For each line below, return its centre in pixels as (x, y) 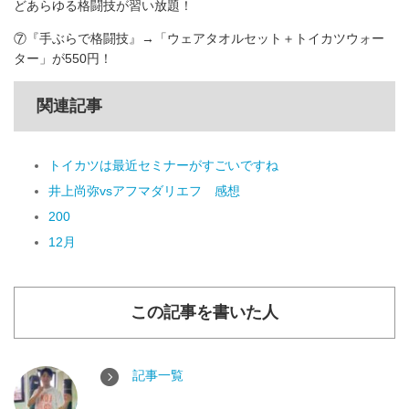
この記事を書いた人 (204, 313)
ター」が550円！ (63, 59)
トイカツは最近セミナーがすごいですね (163, 166)
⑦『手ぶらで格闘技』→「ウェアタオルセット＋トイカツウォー (199, 39)
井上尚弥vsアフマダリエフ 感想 (144, 191)
